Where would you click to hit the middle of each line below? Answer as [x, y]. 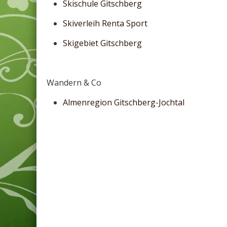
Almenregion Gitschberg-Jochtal [124, 102]
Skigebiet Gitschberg [102, 43]
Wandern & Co [74, 83]
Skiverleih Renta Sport [105, 23]
